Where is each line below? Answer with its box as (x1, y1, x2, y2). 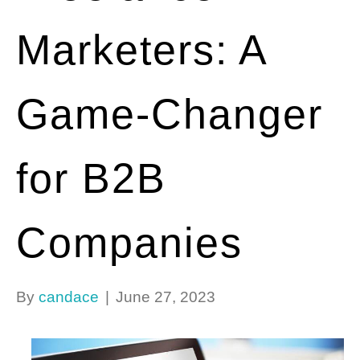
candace (39, 288, 99, 305)
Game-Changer (16, 90, 323, 137)
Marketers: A (16, 26, 266, 73)
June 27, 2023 (116, 288, 215, 305)
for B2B (16, 154, 166, 202)
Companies (16, 219, 243, 266)
